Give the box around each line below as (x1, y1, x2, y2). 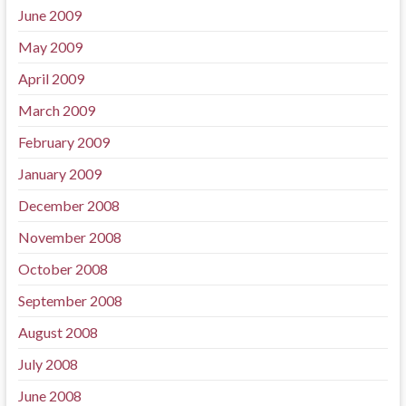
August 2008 (17, 324, 98, 341)
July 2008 (17, 355, 78, 372)
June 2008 (17, 387, 82, 404)
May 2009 (17, 38, 82, 55)
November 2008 (17, 228, 121, 246)
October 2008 (17, 260, 108, 277)
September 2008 (17, 292, 122, 309)
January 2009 (17, 165, 101, 182)
